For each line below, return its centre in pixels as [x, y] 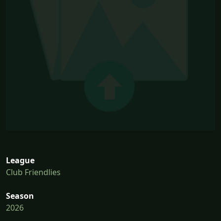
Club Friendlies [33, 172]
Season [20, 196]
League [20, 161]
